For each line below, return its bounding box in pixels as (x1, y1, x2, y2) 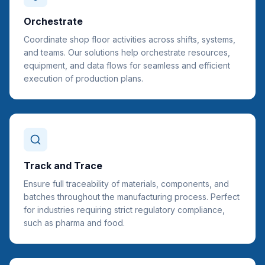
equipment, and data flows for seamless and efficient (24, 60, 230, 70)
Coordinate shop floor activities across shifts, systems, (24, 34, 235, 44)
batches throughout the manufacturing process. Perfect (24, 192, 240, 202)
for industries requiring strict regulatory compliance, (24, 205, 225, 215)
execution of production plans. (24, 73, 143, 83)
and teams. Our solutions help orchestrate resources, (24, 47, 230, 57)
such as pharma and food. (24, 218, 125, 228)
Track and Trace (24, 160, 102, 172)
